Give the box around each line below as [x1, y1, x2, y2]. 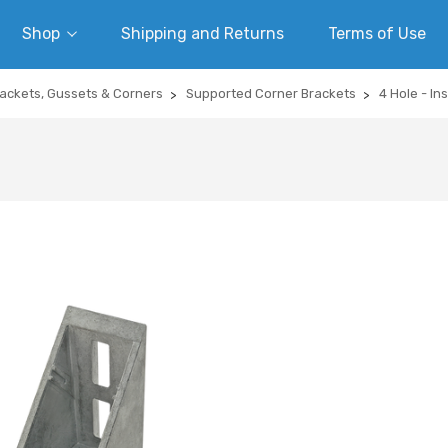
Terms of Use [328, 24, 426, 43]
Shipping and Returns [121, 24, 284, 43]
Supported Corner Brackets [186, 86, 356, 101]
